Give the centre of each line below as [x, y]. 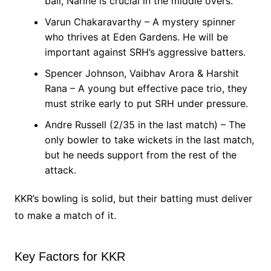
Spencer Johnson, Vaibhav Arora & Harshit [142, 73]
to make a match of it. [65, 215]
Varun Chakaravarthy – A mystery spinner [140, 21]
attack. [60, 170]
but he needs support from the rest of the [140, 155]
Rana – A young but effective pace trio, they [146, 88]
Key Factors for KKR [70, 256]
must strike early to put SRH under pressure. [146, 103]
